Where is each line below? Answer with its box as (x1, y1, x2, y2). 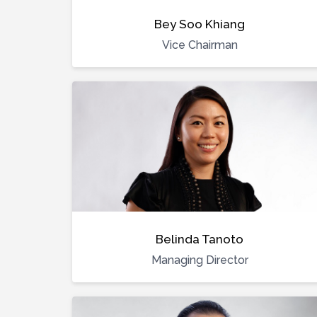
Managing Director (151, 253, 248, 267)
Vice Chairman (161, 38, 238, 52)
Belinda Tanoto (156, 232, 243, 246)
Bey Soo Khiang (154, 17, 245, 31)
